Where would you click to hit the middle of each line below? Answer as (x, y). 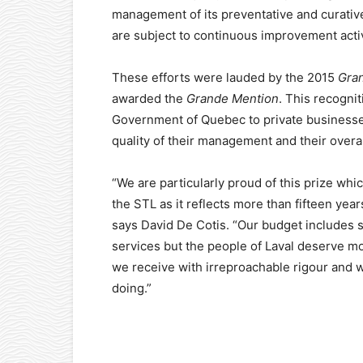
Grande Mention (233, 98)
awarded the (149, 98)
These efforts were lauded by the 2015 (225, 77)
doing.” (132, 288)
